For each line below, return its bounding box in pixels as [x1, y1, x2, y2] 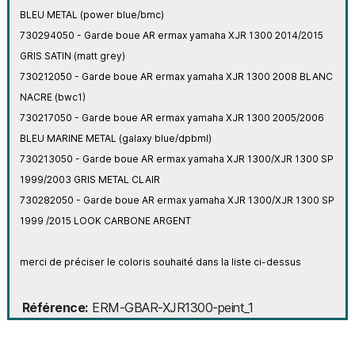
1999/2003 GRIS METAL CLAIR [19, 173, 160, 185]
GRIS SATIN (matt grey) [19, 49, 125, 62]
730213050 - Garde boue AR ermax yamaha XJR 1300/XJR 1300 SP [19, 152, 334, 165]
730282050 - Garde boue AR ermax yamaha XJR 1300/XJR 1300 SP [19, 193, 334, 206]
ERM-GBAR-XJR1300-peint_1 [92, 300, 254, 316]
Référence [21, 300, 86, 316]
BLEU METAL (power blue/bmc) [19, 8, 164, 21]
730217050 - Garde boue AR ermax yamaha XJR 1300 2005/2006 [19, 111, 324, 124]
